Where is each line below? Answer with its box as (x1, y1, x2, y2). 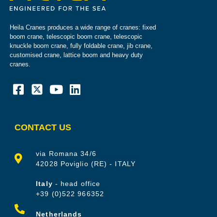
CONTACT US (15, 122, 71, 132)
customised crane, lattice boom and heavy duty (10, 51, 143, 59)
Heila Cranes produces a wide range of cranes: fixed (10, 23, 156, 31)
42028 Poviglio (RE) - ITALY (36, 159, 136, 168)
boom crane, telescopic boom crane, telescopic (10, 32, 142, 40)
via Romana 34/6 (36, 149, 96, 157)
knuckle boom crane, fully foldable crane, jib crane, (10, 42, 153, 49)
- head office (52, 179, 101, 187)
